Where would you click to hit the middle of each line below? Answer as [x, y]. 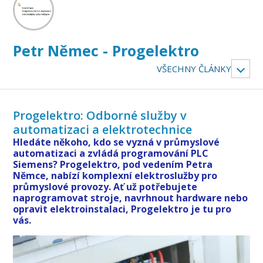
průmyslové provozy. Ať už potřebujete [105, 186]
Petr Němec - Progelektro [106, 50]
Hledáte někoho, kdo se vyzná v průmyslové [117, 142]
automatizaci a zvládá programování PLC [111, 153]
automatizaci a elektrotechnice [103, 129]
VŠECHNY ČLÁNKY [194, 68]
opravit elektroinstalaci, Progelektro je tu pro [122, 209]
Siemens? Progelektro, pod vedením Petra [113, 164]
